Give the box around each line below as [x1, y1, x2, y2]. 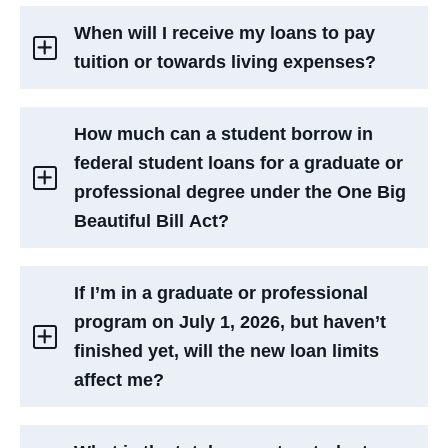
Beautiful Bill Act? [74, 210, 230, 231]
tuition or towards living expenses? [74, 51, 377, 72]
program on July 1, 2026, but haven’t [74, 311, 387, 332]
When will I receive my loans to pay [74, 22, 376, 43]
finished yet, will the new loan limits [74, 340, 380, 361]
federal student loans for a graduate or [74, 152, 404, 173]
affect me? [74, 369, 165, 390]
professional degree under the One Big [74, 181, 407, 202]
